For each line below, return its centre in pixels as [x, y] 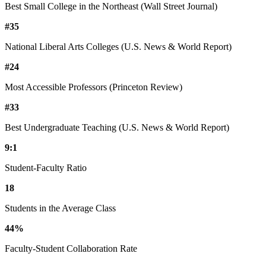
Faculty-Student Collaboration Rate [71, 248]
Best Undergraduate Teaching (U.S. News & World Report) [117, 127]
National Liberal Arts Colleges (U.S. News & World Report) [118, 46]
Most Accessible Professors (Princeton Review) [94, 87]
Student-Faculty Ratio [46, 167]
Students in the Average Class [60, 208]
